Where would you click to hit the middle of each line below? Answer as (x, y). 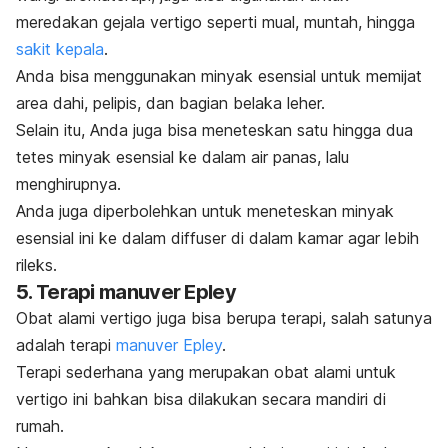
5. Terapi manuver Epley (126, 292)
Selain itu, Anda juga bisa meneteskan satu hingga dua (214, 130)
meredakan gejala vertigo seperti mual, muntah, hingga (215, 22)
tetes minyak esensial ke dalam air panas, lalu (182, 157)
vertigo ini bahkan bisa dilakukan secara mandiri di (201, 399)
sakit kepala (60, 49)
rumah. (40, 426)
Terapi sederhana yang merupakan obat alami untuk (206, 372)
